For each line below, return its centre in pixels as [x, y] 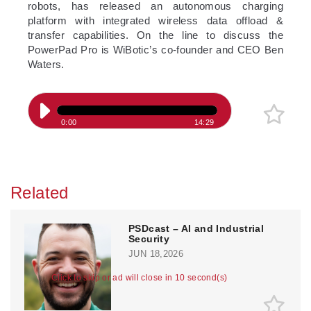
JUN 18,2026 [156, 254]
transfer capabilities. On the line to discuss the [155, 35]
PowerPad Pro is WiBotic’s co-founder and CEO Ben [155, 50]
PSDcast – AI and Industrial [196, 229]
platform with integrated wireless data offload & [155, 21]
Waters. [46, 65]
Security [149, 239]
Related [40, 193]
